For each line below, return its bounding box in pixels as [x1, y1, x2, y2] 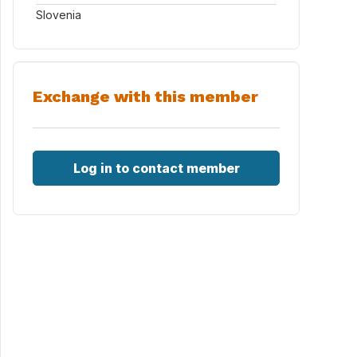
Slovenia [36, 8, 81, 22]
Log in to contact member [73, 160, 240, 176]
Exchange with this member [33, 87, 258, 106]
